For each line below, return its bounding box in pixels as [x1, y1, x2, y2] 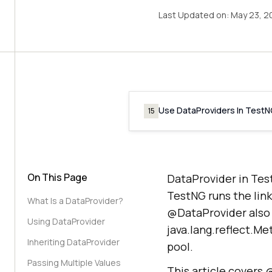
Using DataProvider [27, 216, 105, 227]
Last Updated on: [158, 9, 231, 21]
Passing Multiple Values [27, 257, 121, 268]
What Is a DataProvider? [27, 195, 123, 206]
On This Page [27, 171, 87, 184]
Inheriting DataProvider [27, 236, 120, 248]
